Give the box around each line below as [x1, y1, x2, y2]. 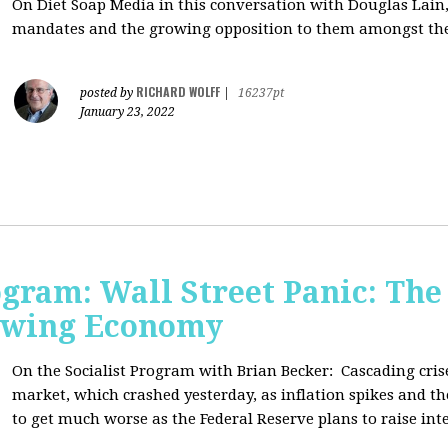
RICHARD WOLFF [136, 83, 220, 100]
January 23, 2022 [80, 105, 175, 119]
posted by [80, 86, 136, 100]
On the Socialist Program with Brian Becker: [12, 362, 337, 380]
